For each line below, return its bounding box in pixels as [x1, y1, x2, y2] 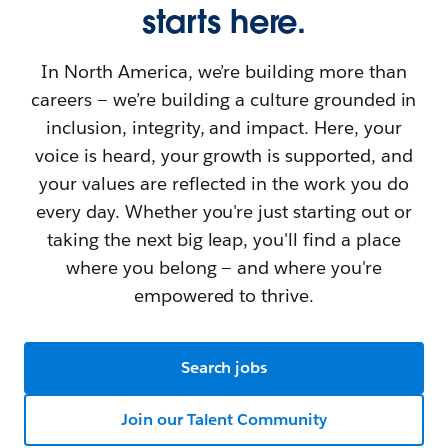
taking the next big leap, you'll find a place [46, 228, 401, 251]
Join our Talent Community [120, 409, 328, 430]
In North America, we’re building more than [40, 60, 408, 83]
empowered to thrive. [133, 284, 315, 307]
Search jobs [180, 357, 268, 378]
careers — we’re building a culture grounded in [31, 88, 417, 111]
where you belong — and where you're [65, 256, 383, 279]
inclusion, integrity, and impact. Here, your [45, 116, 402, 139]
